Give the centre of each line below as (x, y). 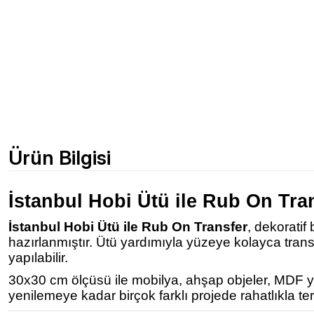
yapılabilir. (38, 258)
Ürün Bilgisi (60, 158)
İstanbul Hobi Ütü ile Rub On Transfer (128, 227)
